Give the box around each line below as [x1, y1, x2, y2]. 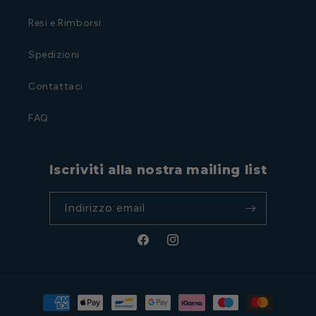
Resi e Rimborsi [28, 17, 102, 29]
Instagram [165, 241, 217, 254]
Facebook [135, 241, 184, 254]
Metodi [24, 289, 62, 302]
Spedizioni [28, 49, 80, 61]
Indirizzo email [63, 201, 145, 214]
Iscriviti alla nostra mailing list [49, 162, 267, 177]
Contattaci [28, 80, 83, 92]
